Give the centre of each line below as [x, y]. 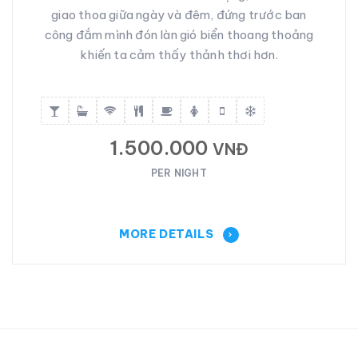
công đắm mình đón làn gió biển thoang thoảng [179, 35]
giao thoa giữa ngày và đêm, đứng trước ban [179, 15]
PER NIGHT [179, 173]
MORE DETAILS [168, 235]
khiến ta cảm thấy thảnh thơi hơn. [179, 55]
